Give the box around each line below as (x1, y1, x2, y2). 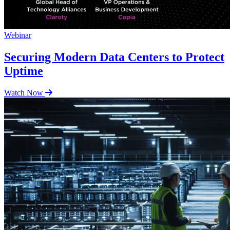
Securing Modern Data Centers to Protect (4, 50, 224, 64)
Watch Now (4, 88, 43, 97)
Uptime (4, 64, 43, 78)
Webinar (4, 31, 31, 40)
